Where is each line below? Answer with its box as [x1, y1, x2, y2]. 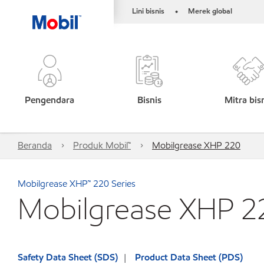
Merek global [188, 6, 232, 16]
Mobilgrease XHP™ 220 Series [18, 177, 136, 190]
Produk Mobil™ [73, 139, 131, 151]
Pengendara [25, 94, 75, 106]
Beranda [18, 139, 52, 151]
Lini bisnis [132, 6, 164, 16]
